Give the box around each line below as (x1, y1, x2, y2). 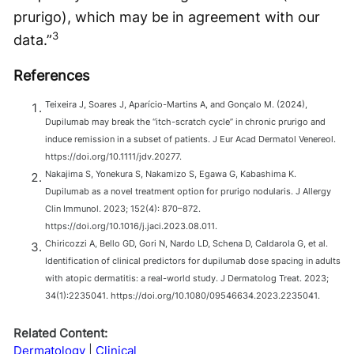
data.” (13, 32, 52, 48)
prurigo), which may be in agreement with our (13, 9, 320, 25)
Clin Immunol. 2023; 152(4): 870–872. (45, 203, 201, 215)
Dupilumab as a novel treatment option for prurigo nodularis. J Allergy (45, 186, 331, 198)
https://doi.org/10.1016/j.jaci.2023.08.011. (45, 220, 217, 232)
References (13, 67, 89, 84)
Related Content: (13, 326, 107, 341)
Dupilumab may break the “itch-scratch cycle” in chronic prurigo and (45, 116, 326, 128)
